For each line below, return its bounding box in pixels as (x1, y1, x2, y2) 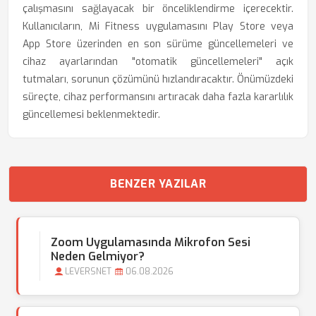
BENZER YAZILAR (110, 176, 206, 191)
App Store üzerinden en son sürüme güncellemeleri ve (23, 37, 293, 51)
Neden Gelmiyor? (51, 249, 145, 264)
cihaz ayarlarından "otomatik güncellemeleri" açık (23, 55, 293, 68)
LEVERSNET (65, 266, 111, 277)
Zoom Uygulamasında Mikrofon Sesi (51, 235, 250, 250)
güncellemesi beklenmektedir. (23, 108, 160, 121)
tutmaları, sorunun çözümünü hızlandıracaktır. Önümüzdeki (23, 73, 293, 86)
